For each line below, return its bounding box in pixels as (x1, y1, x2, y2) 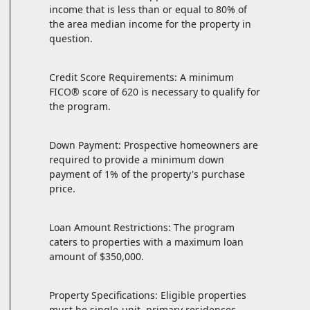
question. (49, 32, 93, 46)
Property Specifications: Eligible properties (49, 289, 246, 302)
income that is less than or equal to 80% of (49, 3, 247, 17)
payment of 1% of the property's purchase (49, 167, 245, 181)
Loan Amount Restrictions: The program (49, 221, 235, 235)
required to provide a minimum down (49, 153, 224, 167)
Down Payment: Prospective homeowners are (49, 138, 258, 152)
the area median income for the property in (49, 17, 251, 31)
